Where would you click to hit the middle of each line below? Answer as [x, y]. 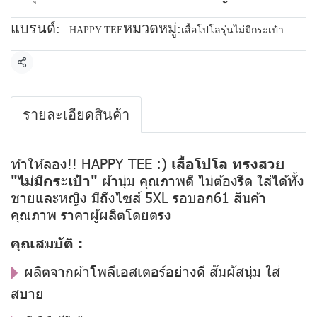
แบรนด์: [35, 28]
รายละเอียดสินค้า [76, 115]
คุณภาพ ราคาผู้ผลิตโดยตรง [91, 214]
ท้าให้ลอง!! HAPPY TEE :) [91, 163]
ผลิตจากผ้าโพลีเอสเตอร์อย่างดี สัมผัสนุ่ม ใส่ [152, 270]
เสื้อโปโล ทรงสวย [228, 163]
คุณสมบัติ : [47, 242]
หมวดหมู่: [152, 28]
